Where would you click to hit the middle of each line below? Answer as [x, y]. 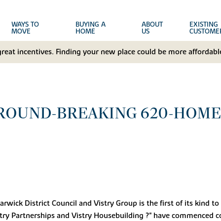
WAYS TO [25, 25]
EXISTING [203, 25]
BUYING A [90, 25]
